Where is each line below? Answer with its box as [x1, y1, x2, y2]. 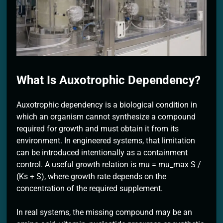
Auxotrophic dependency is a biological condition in [16, 100, 197, 110]
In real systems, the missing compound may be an [16, 208, 192, 218]
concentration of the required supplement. [16, 184, 163, 194]
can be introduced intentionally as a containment [16, 148, 188, 158]
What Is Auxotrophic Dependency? [16, 73, 201, 88]
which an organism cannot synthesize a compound [16, 112, 196, 122]
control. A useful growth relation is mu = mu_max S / [16, 160, 201, 170]
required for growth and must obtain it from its [16, 124, 179, 134]
